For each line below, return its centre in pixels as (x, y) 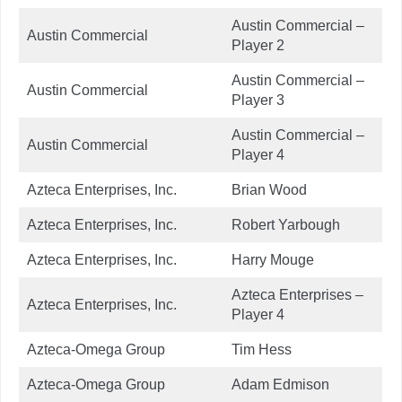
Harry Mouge (273, 259)
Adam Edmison (280, 384)
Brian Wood (269, 189)
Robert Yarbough (286, 224)
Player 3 (258, 100)
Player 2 (258, 45)
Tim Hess (262, 349)
